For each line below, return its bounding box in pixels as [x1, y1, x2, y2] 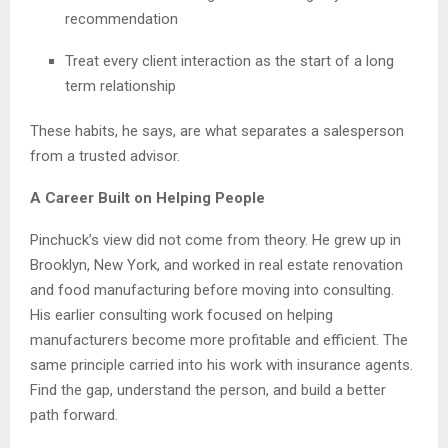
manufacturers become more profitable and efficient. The [30, 330, 408, 349]
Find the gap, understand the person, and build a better [30, 380, 386, 399]
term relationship [65, 76, 176, 95]
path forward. [30, 405, 118, 424]
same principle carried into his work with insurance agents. [30, 355, 413, 374]
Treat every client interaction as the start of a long [65, 51, 394, 70]
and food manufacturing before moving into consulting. [30, 280, 394, 299]
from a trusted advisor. [30, 146, 180, 165]
